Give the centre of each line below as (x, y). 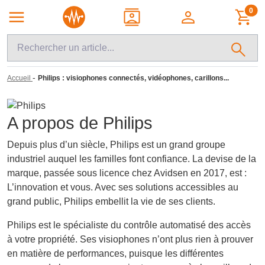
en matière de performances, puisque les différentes (115, 253)
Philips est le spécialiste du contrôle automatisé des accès (129, 225)
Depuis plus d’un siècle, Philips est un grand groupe (116, 144)
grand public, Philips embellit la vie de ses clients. (111, 201)
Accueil (19, 78)
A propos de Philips (80, 123)
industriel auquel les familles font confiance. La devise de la (132, 159)
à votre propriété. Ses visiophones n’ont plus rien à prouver (130, 239)
